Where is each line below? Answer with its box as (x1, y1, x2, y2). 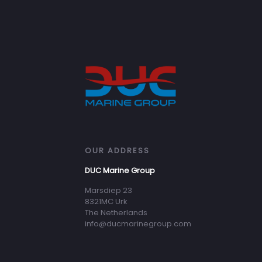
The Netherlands (85, 207, 147, 219)
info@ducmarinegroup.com (85, 218, 191, 230)
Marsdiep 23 (85, 185, 132, 196)
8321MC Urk (85, 196, 127, 208)
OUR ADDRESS (85, 145, 150, 157)
